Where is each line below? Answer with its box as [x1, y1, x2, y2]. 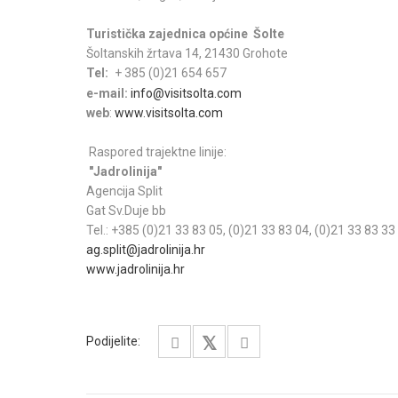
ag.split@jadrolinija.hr [86, 243, 205, 257]
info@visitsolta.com [131, 86, 242, 100]
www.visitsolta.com [112, 106, 223, 120]
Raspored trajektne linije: [89, 145, 227, 159]
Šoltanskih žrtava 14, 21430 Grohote [86, 46, 288, 60]
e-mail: [86, 86, 128, 100]
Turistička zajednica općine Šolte [86, 27, 284, 41]
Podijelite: [86, 334, 140, 348]
